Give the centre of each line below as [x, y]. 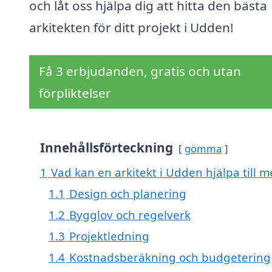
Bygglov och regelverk [130, 215]
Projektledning [109, 236]
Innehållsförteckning [107, 148]
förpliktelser [75, 93]
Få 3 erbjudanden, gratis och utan [140, 71]
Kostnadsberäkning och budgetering [170, 257]
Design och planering [128, 194]
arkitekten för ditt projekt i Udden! [131, 28]
